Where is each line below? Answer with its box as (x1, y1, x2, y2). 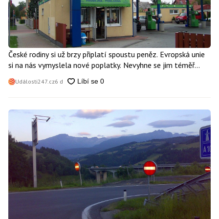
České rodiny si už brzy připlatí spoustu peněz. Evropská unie (8, 49, 205, 59)
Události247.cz (15, 78, 55, 86)
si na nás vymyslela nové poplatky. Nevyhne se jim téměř (8, 60, 195, 70)
